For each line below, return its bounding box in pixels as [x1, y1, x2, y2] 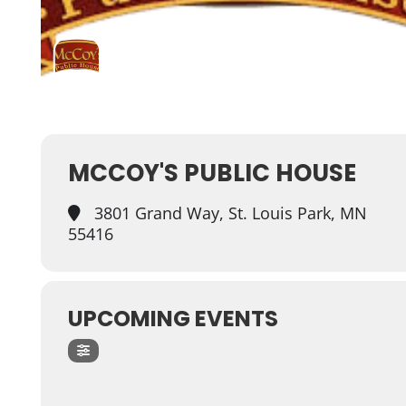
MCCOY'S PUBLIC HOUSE [67, 157, 356, 189]
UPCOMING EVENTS [67, 304, 278, 333]
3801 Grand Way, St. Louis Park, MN [89, 202, 367, 224]
